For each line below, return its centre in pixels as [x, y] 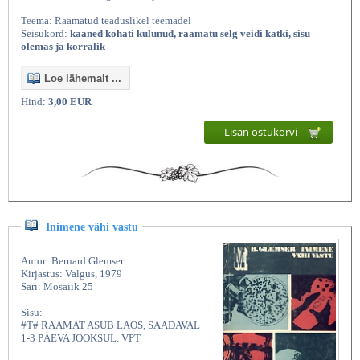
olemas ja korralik [63, 47]
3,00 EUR [70, 102]
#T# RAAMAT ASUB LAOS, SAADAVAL [110, 325]
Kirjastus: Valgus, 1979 [72, 273]
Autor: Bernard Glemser [72, 260]
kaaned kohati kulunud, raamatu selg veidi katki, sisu [190, 34]
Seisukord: [45, 34]
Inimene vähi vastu [92, 227]
